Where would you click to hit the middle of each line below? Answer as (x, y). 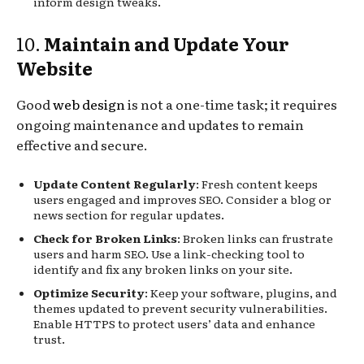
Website (54, 67)
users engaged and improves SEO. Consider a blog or (182, 199)
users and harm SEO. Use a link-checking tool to (169, 253)
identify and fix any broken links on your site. (163, 269)
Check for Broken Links (105, 238)
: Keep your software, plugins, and (241, 292)
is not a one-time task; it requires (231, 104)
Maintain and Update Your (167, 43)
